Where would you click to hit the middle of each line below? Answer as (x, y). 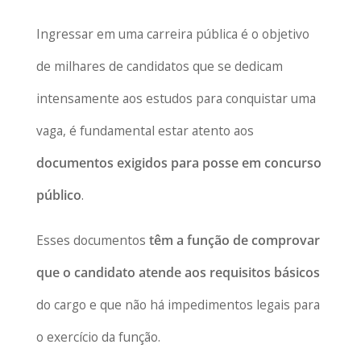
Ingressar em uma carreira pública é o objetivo (172, 34)
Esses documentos (92, 240)
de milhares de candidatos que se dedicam (159, 66)
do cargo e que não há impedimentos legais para (178, 304)
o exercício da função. (98, 336)
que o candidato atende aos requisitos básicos (178, 272)
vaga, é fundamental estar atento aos (145, 131)
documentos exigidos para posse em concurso (178, 163)
